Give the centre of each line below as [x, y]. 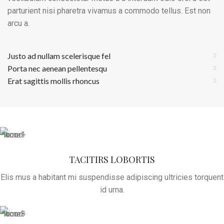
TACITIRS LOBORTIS [112, 159]
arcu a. [18, 23]
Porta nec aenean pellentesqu [57, 68]
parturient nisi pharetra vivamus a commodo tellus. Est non [109, 11]
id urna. [112, 190]
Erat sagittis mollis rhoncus [53, 81]
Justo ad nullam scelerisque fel [59, 56]
